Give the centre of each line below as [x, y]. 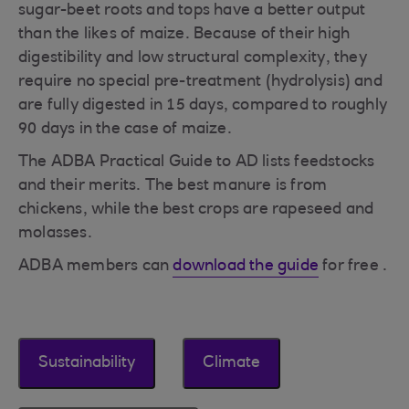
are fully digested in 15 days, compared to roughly [203, 106]
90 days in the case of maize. [125, 130]
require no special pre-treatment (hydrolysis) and [200, 82]
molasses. [55, 234]
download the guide [246, 267]
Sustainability [87, 363]
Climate [231, 363]
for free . [353, 267]
